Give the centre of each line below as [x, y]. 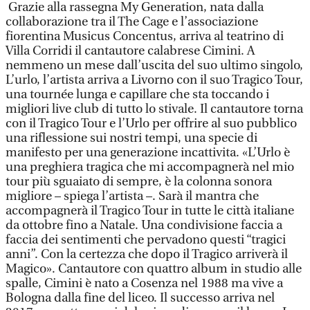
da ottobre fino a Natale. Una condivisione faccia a [144, 225]
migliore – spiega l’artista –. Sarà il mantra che [132, 196]
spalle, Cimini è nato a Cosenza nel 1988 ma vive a [144, 283]
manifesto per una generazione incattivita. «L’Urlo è [148, 153]
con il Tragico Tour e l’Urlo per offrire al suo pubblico [151, 124]
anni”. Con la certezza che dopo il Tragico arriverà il [147, 254]
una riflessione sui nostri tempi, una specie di [131, 138]
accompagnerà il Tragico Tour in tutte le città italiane [150, 211]
